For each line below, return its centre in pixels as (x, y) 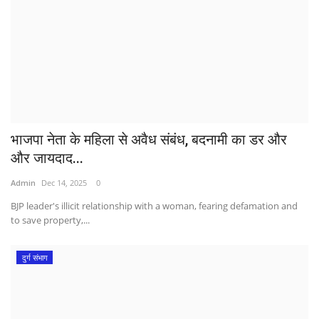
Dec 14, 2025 (64, 182)
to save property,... (50, 220)
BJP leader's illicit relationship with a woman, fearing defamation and (154, 205)
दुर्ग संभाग (35, 257)
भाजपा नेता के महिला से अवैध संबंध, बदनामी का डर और (149, 139)
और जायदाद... (47, 158)
